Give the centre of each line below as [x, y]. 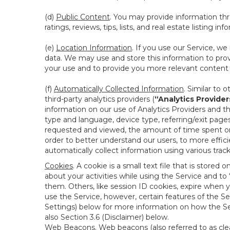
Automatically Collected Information [119, 89]
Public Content [83, 17]
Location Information [94, 48]
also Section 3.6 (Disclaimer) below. [107, 217]
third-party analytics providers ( [100, 99]
